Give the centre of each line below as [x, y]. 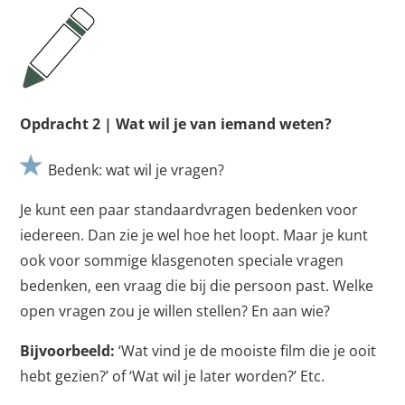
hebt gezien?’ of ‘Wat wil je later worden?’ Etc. [173, 377]
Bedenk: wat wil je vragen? [135, 170]
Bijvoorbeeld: [70, 351]
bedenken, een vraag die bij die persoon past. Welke [197, 286]
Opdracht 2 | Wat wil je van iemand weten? [176, 124]
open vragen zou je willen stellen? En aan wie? [175, 311]
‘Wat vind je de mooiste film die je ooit [248, 351]
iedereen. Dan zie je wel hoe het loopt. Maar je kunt [194, 235]
